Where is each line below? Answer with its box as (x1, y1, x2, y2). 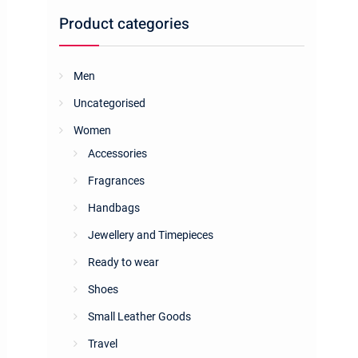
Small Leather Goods (88, 310, 191, 323)
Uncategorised (74, 97, 145, 109)
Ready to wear (88, 256, 159, 268)
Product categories (59, 13, 189, 35)
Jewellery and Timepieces (88, 229, 213, 241)
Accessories (88, 147, 147, 160)
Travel (88, 337, 117, 350)
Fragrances (88, 174, 145, 187)
